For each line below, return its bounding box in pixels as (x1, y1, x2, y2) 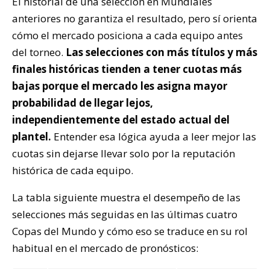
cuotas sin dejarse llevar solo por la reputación (12, 146, 235, 160)
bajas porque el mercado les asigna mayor (12, 78, 227, 93)
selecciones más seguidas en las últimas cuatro (12, 207, 237, 221)
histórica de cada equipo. (12, 163, 133, 177)
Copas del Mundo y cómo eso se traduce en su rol (12, 224, 248, 238)
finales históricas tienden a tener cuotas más (12, 61, 242, 76)
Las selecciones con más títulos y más (63, 45, 257, 59)
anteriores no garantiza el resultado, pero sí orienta (12, 11, 257, 25)
